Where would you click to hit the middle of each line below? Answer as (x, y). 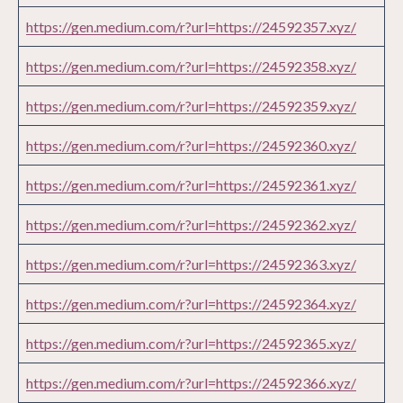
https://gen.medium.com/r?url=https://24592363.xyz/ (191, 264)
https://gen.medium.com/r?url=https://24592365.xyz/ (191, 344)
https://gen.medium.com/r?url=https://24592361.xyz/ (191, 185)
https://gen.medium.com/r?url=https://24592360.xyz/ (191, 146)
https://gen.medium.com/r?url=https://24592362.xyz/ (191, 225)
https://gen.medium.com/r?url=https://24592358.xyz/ (191, 67)
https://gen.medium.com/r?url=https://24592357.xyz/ (191, 27)
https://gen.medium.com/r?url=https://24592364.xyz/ (191, 304)
